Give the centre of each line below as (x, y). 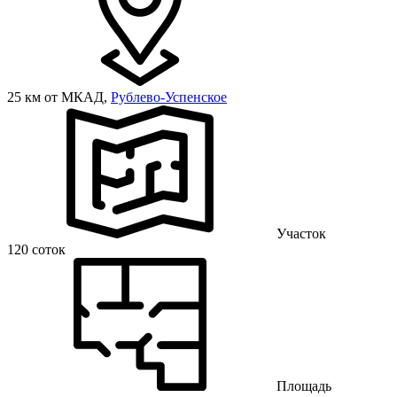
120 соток (36, 249)
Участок (301, 233)
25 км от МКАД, (59, 97)
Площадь (304, 385)
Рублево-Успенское (169, 97)
